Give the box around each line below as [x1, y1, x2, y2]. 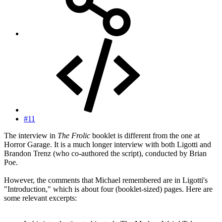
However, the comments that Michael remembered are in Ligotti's [4, 175, 208, 184]
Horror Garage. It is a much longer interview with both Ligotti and [4, 140, 211, 149]
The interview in [4, 131, 57, 140]
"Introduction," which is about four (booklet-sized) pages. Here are [4, 184, 213, 193]
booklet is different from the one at [90, 131, 200, 140]
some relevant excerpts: [4, 193, 77, 202]
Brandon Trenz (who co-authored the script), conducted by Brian [4, 149, 207, 158]
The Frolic [57, 131, 90, 140]
